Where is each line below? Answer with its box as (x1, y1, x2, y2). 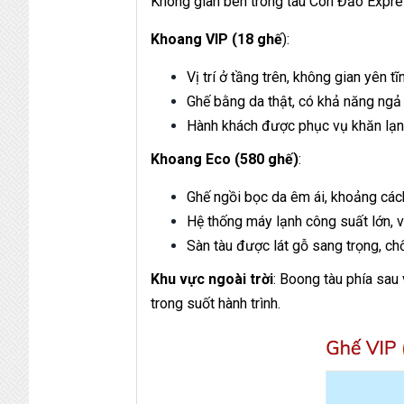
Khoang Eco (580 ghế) (151, 150, 299, 168)
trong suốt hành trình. (151, 294, 281, 312)
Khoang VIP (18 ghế (151, 30, 283, 48)
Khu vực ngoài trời (151, 270, 274, 288)
